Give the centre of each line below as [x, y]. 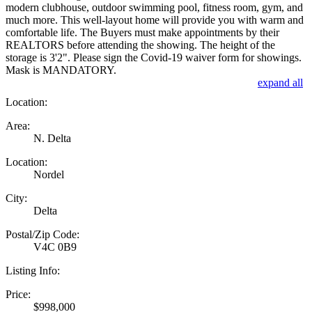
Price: [18, 294]
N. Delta [52, 138]
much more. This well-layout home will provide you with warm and [155, 19]
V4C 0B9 [55, 247]
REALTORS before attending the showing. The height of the [140, 45]
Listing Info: [33, 270]
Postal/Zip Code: [42, 234]
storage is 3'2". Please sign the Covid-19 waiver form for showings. [154, 57]
